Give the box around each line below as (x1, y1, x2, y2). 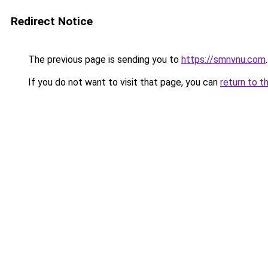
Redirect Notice (11, 14, 93, 28)
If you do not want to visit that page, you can (26, 77, 220, 88)
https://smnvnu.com (181, 54, 266, 65)
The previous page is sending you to (26, 54, 181, 65)
